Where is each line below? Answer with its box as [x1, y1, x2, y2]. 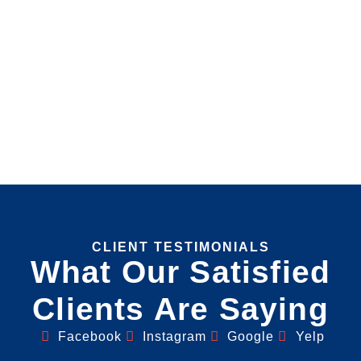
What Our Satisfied [30, 253, 331, 289]
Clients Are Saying [32, 290, 329, 326]
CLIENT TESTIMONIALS [91, 239, 270, 254]
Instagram [143, 329, 206, 343]
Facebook [57, 329, 122, 343]
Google [227, 329, 275, 343]
